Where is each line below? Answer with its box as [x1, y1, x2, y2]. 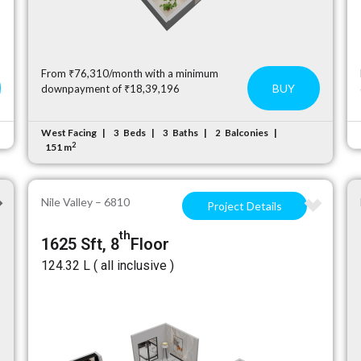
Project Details [206, 199, 282, 213]
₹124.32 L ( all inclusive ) [41, 258, 175, 273]
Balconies [225, 127, 269, 139]
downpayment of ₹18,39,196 [41, 82, 180, 95]
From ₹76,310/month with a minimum [41, 67, 219, 80]
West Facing [41, 127, 98, 139]
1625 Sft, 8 [41, 234, 120, 254]
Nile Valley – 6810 [41, 195, 131, 209]
